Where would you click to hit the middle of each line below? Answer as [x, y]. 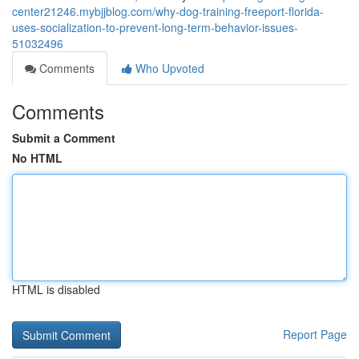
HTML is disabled [56, 289]
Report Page [315, 334]
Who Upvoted [168, 68]
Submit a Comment [64, 138]
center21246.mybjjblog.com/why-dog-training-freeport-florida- [168, 11]
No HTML [37, 158]
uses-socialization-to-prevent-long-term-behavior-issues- [155, 27]
